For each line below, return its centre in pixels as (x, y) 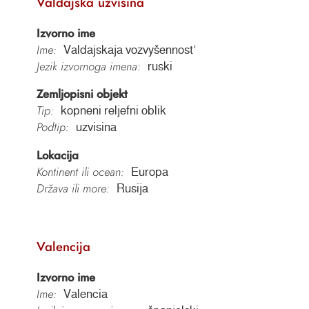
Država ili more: (73, 189)
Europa (149, 172)
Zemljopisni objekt (82, 94)
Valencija (63, 247)
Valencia (85, 293)
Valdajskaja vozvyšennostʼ (129, 49)
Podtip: (52, 127)
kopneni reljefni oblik (113, 111)
